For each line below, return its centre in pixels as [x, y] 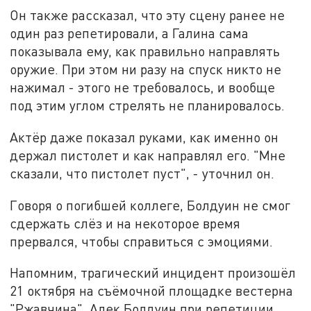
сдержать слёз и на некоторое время [125, 223]
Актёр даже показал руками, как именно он [144, 137]
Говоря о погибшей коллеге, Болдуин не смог [150, 205]
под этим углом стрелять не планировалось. [148, 106]
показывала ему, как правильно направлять [145, 51]
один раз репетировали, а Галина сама [129, 33]
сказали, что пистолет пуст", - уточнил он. [142, 173]
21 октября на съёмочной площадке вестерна [152, 291]
